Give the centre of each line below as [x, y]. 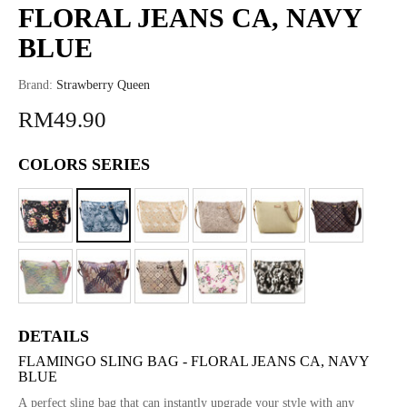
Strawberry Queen [103, 85]
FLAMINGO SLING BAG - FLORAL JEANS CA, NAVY [194, 361]
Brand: [35, 85]
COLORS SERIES [84, 164]
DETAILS [54, 336]
